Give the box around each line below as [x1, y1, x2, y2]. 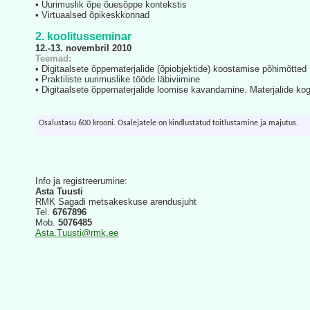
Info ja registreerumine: [35, 176, 127, 187]
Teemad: [35, 53, 71, 64]
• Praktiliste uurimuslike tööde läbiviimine [35, 74, 200, 85]
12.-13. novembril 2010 [35, 43, 131, 54]
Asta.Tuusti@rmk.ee [35, 228, 118, 239]
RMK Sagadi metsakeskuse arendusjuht [35, 197, 197, 208]
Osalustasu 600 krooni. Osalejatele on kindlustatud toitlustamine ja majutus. [39, 118, 298, 127]
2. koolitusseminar [35, 30, 131, 43]
